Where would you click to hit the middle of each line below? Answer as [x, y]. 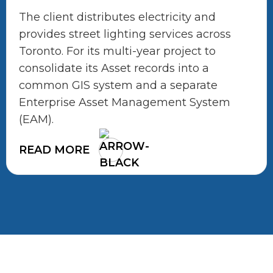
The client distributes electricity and [117, 17]
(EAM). [36, 120]
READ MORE [54, 150]
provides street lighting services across [125, 34]
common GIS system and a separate [118, 86]
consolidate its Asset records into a [114, 69]
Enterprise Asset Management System [125, 103]
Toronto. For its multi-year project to [117, 51]
